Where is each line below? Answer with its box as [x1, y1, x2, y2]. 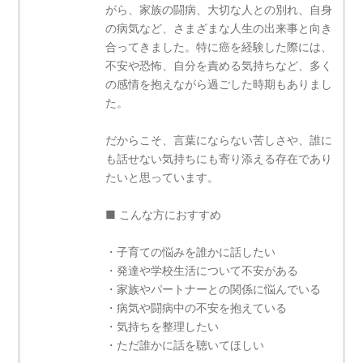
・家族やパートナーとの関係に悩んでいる [105, 282, 322, 297]
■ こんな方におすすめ [105, 207, 222, 222]
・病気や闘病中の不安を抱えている [105, 301, 288, 315]
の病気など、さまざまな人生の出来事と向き [105, 21, 333, 36]
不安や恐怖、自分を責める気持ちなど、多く [105, 58, 333, 73]
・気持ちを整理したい [105, 319, 220, 334]
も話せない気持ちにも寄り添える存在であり [105, 152, 333, 166]
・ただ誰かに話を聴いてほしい [105, 338, 265, 352]
